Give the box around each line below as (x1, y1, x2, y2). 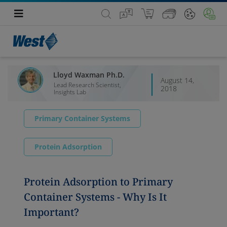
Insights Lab (54, 88, 86, 97)
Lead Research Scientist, (54, 81, 121, 90)
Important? (24, 205, 79, 219)
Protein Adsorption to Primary (24, 175, 173, 189)
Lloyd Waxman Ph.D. (53, 70, 125, 80)
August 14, (160, 75, 194, 86)
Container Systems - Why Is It (24, 190, 167, 204)
